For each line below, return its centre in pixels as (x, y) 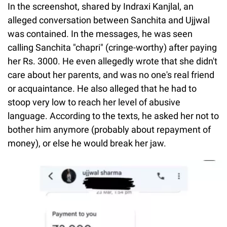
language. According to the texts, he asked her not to (113, 116)
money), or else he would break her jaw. (88, 143)
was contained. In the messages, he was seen (100, 33)
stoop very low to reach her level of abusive (94, 102)
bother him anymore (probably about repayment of (109, 129)
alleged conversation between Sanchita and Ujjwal (109, 20)
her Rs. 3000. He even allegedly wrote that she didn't (112, 61)
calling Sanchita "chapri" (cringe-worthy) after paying (112, 47)
